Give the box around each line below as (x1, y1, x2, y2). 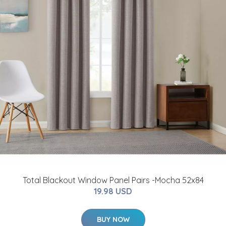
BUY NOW (96, 214, 130, 224)
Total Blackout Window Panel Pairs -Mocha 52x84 (22, 175, 204, 185)
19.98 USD (94, 186, 132, 196)
